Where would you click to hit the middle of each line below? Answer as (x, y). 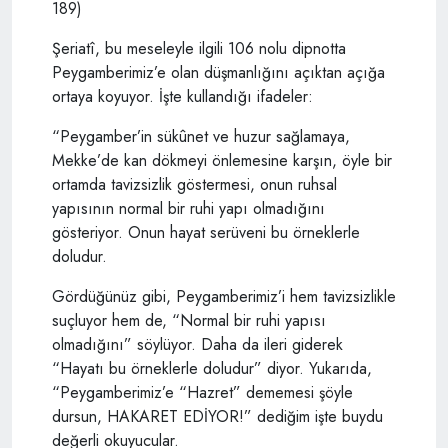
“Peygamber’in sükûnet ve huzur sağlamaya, (201, 136)
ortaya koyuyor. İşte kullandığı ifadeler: (182, 96)
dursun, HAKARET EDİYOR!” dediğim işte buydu (217, 416)
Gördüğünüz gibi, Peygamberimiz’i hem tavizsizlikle (224, 296)
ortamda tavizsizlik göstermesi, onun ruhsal (194, 184)
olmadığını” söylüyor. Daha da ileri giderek (197, 344)
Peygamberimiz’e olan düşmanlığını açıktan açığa (218, 72)
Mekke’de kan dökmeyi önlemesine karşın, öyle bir (222, 160)
